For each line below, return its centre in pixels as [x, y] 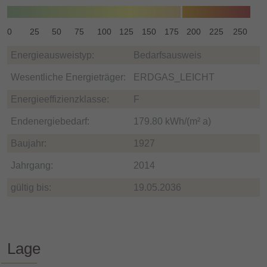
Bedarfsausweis [167, 55]
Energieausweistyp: [52, 55]
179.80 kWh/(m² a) [172, 121]
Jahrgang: [32, 165]
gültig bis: [31, 187]
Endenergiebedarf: [50, 121]
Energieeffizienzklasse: [60, 99]
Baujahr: [29, 143]
